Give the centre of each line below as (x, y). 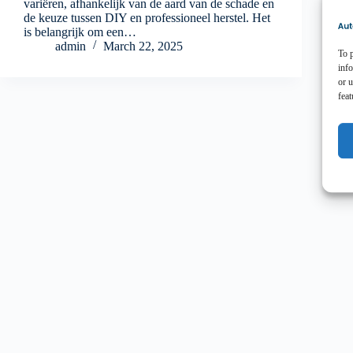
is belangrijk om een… (80, 32)
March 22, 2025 (143, 46)
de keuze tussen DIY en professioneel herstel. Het (147, 17)
